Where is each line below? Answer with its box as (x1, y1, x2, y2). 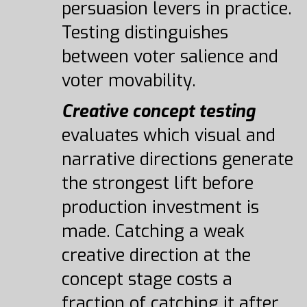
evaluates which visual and (61, 124, 275, 147)
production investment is (61, 196, 259, 219)
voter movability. (61, 69, 196, 92)
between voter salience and (61, 45, 278, 68)
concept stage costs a (61, 268, 232, 291)
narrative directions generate (61, 148, 293, 171)
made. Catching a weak (61, 220, 245, 243)
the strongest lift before (61, 172, 254, 195)
